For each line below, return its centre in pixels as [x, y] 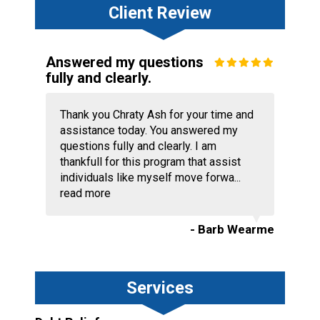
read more [85, 194]
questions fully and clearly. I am [138, 146]
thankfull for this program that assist [150, 162]
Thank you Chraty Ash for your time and [156, 115]
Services [160, 288]
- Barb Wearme [232, 230]
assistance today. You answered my [149, 131]
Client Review [160, 13]
